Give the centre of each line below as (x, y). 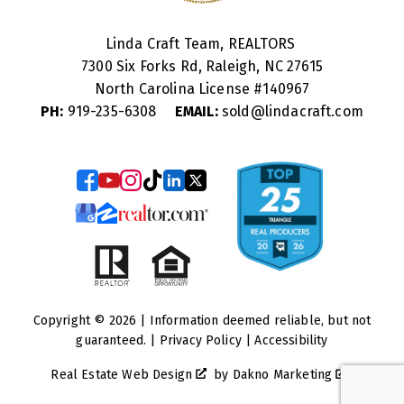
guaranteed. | (118, 340)
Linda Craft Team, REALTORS (202, 43)
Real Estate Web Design (124, 374)
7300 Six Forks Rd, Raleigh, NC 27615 (202, 66)
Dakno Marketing (284, 374)
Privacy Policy (200, 340)
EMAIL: (196, 111)
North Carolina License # (179, 88)
